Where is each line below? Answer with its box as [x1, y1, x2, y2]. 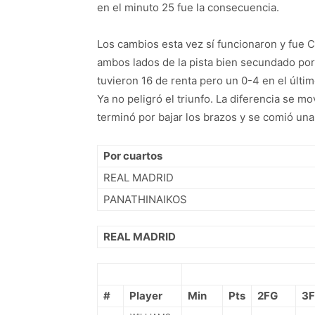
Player [129, 289, 162, 302]
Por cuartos [103, 149, 162, 162]
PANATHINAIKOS [103, 193, 187, 206]
